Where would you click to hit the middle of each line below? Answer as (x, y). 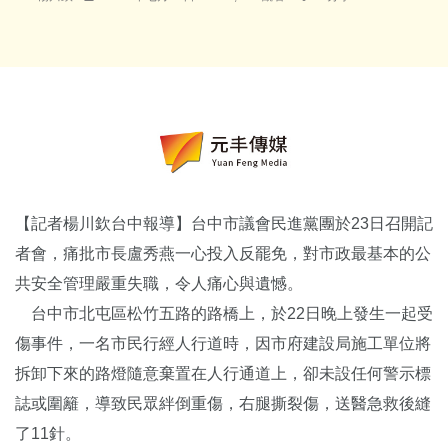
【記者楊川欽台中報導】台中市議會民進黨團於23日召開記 (224, 223)
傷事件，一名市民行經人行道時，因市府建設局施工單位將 (223, 343)
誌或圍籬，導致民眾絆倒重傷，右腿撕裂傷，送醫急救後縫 (223, 403)
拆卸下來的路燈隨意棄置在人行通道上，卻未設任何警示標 (223, 373)
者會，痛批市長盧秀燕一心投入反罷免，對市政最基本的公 (223, 253)
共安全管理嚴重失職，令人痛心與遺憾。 (159, 283)
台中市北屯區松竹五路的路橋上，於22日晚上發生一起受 (224, 313)
